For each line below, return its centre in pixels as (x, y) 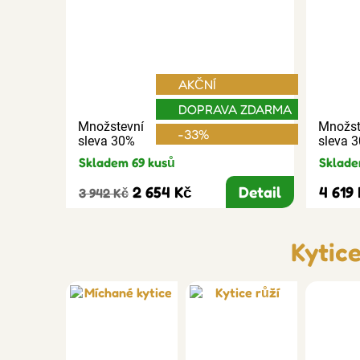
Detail (260, 192)
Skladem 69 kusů (127, 162)
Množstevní (111, 126)
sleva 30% (106, 141)
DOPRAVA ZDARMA (235, 109)
